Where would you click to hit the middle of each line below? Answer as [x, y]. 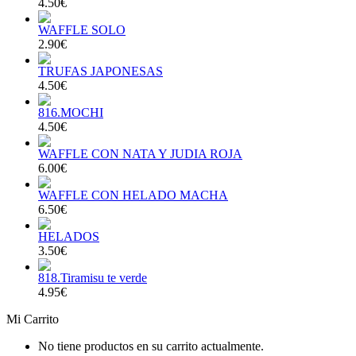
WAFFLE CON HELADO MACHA [133, 195]
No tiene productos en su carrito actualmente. [151, 346]
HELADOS [69, 236]
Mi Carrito [33, 319]
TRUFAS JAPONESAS [101, 71]
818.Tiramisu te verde [93, 278]
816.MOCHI [71, 112]
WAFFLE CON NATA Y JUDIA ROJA [140, 154]
